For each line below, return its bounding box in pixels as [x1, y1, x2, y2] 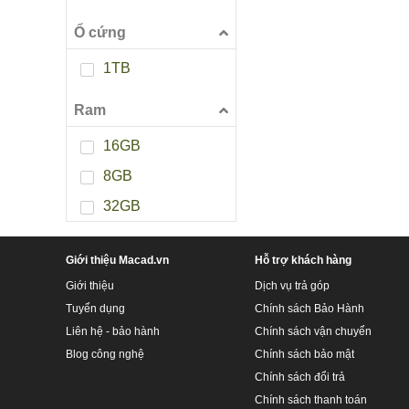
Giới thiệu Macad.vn [66, 254, 169, 267]
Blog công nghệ [66, 348, 144, 362]
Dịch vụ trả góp [254, 279, 330, 293]
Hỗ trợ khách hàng [254, 254, 351, 267]
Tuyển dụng [66, 302, 125, 316]
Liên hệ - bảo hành [66, 325, 160, 339]
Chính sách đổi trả [254, 371, 345, 384]
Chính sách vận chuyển [254, 325, 372, 339]
